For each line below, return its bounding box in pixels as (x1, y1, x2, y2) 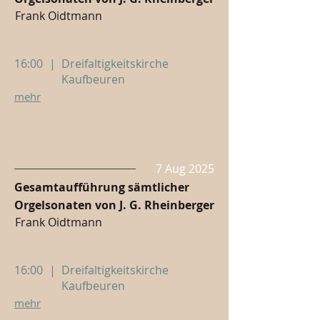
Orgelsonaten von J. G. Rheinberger (14, 197, 214, 213)
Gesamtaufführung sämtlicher (14, 179, 189, 195)
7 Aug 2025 (156, 161, 214, 176)
